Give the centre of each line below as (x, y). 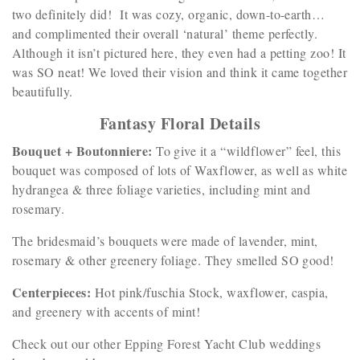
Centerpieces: (53, 292)
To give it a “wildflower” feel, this (249, 151)
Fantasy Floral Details (180, 123)
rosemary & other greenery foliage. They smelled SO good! (173, 260)
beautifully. (43, 91)
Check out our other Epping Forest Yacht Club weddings (167, 344)
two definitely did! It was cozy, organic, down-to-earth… (169, 14)
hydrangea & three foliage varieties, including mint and (162, 189)
